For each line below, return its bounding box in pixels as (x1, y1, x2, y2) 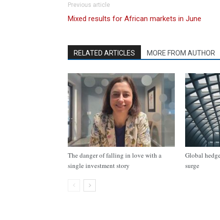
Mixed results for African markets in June (68, 14, 201, 23)
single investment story (68, 161, 132, 170)
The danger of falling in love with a (68, 151, 162, 160)
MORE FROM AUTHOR (147, 49, 215, 57)
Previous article (68, 1, 110, 8)
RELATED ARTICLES (74, 49, 135, 57)
